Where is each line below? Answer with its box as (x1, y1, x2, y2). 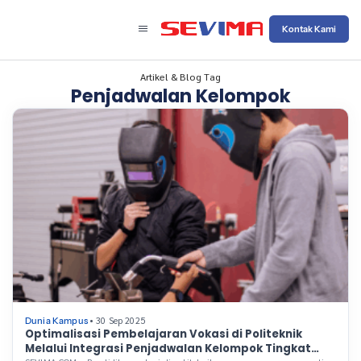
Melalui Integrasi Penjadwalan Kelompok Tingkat (25, 341, 311, 357)
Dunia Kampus (25, 315, 88, 327)
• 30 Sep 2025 (96, 314, 145, 327)
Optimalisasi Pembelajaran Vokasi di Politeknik (25, 326, 302, 342)
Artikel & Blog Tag (139, 70, 222, 84)
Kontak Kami (282, 23, 336, 35)
